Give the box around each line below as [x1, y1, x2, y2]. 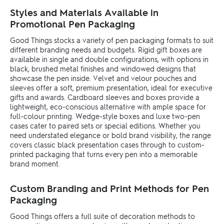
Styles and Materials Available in [10, 5, 158, 18]
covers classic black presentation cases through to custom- [10, 139, 204, 149]
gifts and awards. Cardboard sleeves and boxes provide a [10, 92, 199, 101]
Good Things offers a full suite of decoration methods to [10, 211, 195, 220]
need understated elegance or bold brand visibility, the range [10, 130, 211, 139]
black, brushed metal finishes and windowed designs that [10, 63, 196, 73]
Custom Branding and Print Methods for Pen [10, 181, 209, 194]
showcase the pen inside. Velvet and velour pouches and [10, 73, 196, 82]
